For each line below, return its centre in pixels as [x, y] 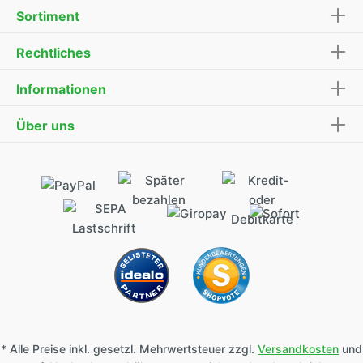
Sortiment [48, 16]
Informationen [61, 89]
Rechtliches [53, 53]
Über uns [45, 126]
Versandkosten [298, 349]
